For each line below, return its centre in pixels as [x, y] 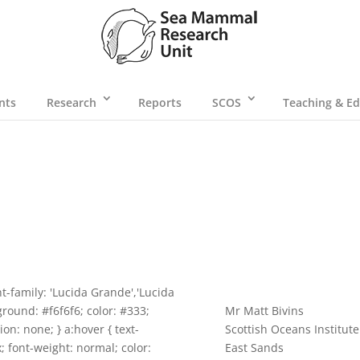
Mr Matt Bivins [265, 311]
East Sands [255, 348]
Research [71, 103]
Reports [160, 103]
